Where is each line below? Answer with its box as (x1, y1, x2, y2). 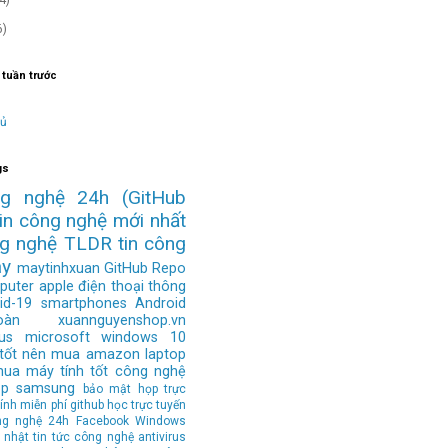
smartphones (40, 294, 127, 312)
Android (135, 294, 187, 312)
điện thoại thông (78, 277, 186, 295)
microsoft (24, 328, 90, 346)
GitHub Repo (103, 259, 186, 277)
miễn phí (20, 397, 67, 412)
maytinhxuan (16, 259, 100, 277)
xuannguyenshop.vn (58, 311, 186, 329)
